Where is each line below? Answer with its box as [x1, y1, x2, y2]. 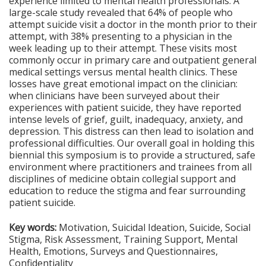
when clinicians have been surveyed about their [9, 89, 220, 102]
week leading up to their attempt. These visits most [9, 42, 237, 55]
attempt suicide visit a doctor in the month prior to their [9, 18, 257, 31]
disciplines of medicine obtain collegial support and [9, 172, 236, 185]
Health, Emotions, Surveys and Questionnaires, [9, 245, 218, 258]
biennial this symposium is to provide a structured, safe [9, 148, 255, 161]
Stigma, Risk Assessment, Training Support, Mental [9, 233, 237, 246]
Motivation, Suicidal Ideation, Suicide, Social [56, 221, 251, 235]
